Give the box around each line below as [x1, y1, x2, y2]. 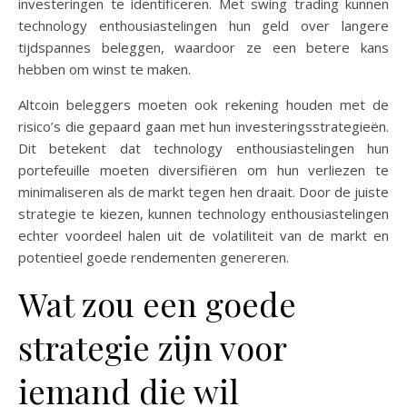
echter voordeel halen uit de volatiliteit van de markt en [18, 226, 389, 244]
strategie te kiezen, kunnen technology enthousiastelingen [18, 204, 389, 223]
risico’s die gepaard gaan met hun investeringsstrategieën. [18, 117, 389, 135]
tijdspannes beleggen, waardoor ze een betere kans [18, 38, 389, 56]
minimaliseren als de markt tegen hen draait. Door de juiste [18, 183, 389, 201]
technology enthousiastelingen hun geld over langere [18, 16, 389, 35]
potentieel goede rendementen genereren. [18, 248, 289, 266]
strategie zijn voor [18, 325, 286, 369]
